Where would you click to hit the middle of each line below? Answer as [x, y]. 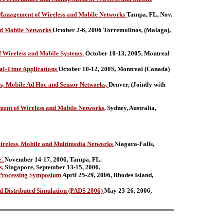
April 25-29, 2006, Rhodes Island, [108, 175]
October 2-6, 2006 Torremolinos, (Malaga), [112, 30]
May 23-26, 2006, [128, 191]
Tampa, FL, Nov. [149, 14]
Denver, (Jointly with [137, 84]
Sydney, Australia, [131, 108]
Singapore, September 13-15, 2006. [53, 167]
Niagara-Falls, [134, 144]
